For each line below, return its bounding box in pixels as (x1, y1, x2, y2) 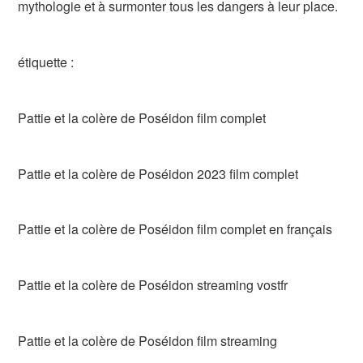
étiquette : (18, 53, 75, 72)
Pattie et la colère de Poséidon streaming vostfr (18, 275, 288, 295)
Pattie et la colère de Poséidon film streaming (18, 331, 278, 351)
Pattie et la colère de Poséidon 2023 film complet (18, 164, 299, 183)
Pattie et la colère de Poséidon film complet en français (18, 220, 333, 239)
